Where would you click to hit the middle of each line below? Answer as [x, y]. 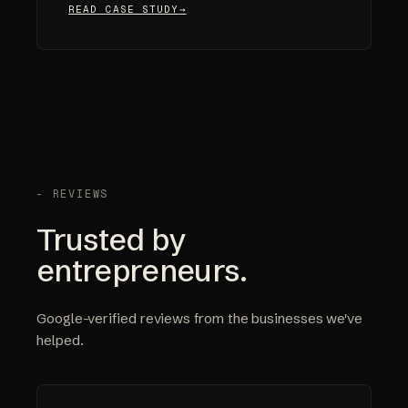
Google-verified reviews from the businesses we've [200, 319]
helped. [60, 341]
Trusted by [111, 240]
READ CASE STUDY [124, 10]
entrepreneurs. [142, 271]
